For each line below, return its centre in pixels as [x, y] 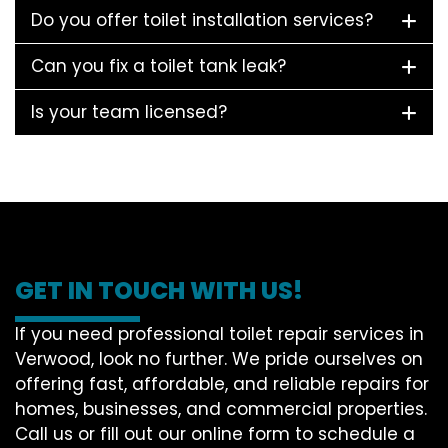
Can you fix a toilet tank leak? [158, 65]
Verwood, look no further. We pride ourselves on [219, 358]
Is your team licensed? [129, 111]
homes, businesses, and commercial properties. [221, 408]
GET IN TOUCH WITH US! [159, 290]
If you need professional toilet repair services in [219, 333]
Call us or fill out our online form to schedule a [215, 433]
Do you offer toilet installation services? [202, 19]
